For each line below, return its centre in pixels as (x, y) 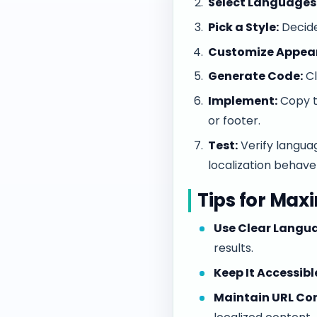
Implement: (243, 100)
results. (234, 248)
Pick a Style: (244, 27)
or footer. (235, 120)
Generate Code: (256, 76)
